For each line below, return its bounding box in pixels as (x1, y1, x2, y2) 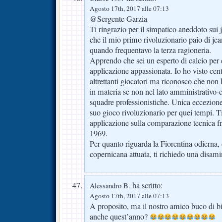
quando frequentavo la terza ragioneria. (90, 44, 211, 55)
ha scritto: (130, 179, 163, 191)
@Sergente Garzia (90, 13, 147, 24)
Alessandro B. (90, 180, 130, 190)
